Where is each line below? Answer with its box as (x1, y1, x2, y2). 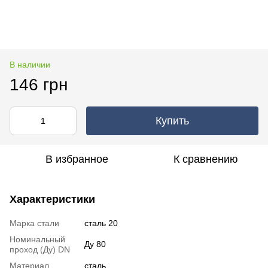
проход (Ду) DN (10, 244, 70, 254)
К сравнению (173, 153, 238, 165)
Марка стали (10, 218, 59, 228)
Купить (156, 114, 189, 127)
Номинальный (10, 234, 65, 244)
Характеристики (10, 193, 95, 205)
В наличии (10, 59, 50, 69)
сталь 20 (84, 218, 118, 228)
